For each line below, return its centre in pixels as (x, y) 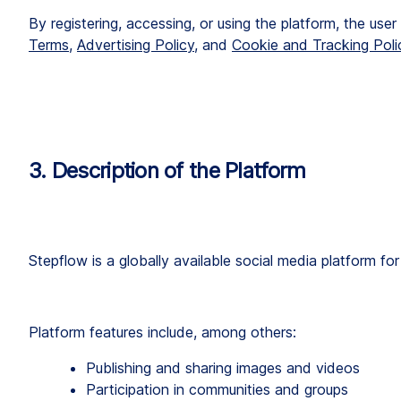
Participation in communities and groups (217, 389)
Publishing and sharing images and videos (223, 367)
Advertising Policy (136, 44)
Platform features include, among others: (162, 332)
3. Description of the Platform (167, 170)
